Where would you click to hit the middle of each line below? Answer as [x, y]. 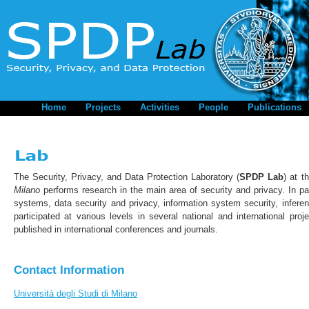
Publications [275, 107]
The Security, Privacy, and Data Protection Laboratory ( [127, 177]
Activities [160, 107]
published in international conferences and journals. [116, 229]
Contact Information [69, 270]
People [213, 107]
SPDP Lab [262, 177]
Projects [103, 107]
